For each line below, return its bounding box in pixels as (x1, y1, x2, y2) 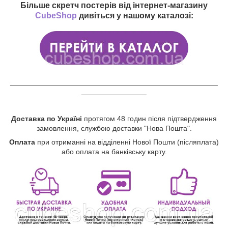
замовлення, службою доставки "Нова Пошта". (36, 124, 192, 132)
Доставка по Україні (11, 114, 82, 123)
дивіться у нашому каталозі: (76, 11, 193, 20)
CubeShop (35, 11, 77, 20)
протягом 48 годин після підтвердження (82, 114, 217, 123)
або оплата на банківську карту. (61, 147, 167, 156)
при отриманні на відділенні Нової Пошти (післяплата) (37, 137, 219, 146)
